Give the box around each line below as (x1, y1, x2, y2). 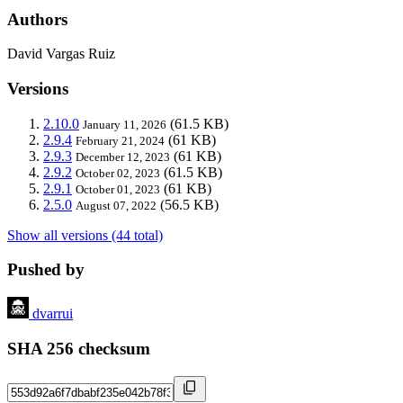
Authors (7, 9, 67, 29)
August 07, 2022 (76, 198, 157, 212)
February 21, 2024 (76, 133, 165, 148)
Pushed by (7, 260, 85, 280)
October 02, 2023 (76, 166, 160, 180)
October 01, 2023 (76, 182, 160, 196)
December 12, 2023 (76, 149, 170, 164)
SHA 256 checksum (7, 338, 150, 358)
